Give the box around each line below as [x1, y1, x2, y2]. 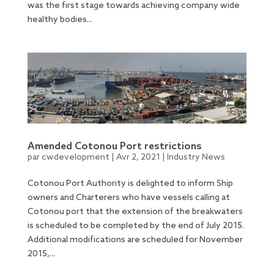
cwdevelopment [41, 152, 109, 163]
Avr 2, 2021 [116, 152, 160, 163]
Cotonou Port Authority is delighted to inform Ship [27, 178, 233, 189]
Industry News [166, 152, 225, 163]
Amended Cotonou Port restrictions [27, 140, 202, 152]
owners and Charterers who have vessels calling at [27, 192, 230, 203]
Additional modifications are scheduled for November [27, 234, 243, 245]
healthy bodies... [27, 14, 92, 25]
